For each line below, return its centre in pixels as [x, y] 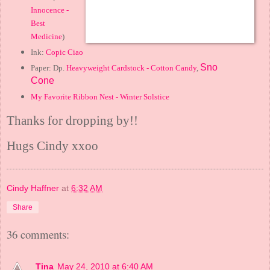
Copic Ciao [64, 52]
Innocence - [49, 10]
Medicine [46, 37]
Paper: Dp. [48, 68]
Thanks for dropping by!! [72, 120]
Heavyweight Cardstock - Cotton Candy [131, 68]
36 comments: [38, 234]
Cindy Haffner [33, 188]
